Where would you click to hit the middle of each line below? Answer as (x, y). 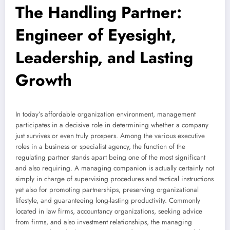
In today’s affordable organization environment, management (106, 114)
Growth (44, 80)
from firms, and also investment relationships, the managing (104, 222)
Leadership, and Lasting (104, 58)
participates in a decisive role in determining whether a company (112, 125)
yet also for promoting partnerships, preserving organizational (107, 190)
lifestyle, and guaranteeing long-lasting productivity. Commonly (108, 201)
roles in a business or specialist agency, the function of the (100, 147)
